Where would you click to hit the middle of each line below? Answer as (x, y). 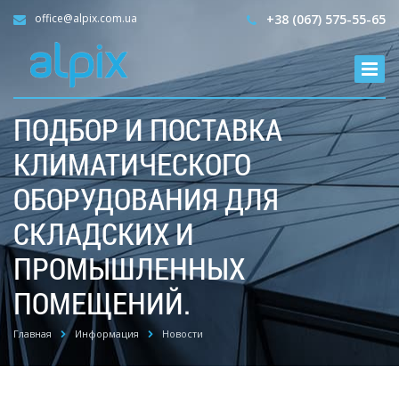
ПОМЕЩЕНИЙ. (102, 302)
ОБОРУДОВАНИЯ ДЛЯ (146, 198)
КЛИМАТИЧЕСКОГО (132, 163)
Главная (33, 334)
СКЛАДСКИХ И (104, 233)
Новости (183, 334)
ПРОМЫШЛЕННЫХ (129, 268)
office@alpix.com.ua (85, 18)
